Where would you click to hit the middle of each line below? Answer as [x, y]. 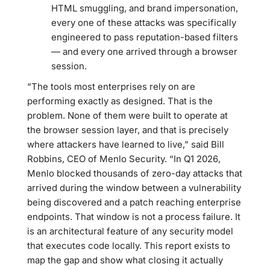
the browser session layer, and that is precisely [128, 130]
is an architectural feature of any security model [130, 231]
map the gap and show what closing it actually [125, 260]
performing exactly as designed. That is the [120, 101]
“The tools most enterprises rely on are [111, 86]
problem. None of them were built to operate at [127, 115]
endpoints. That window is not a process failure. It [134, 217]
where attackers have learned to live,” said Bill [126, 144]
